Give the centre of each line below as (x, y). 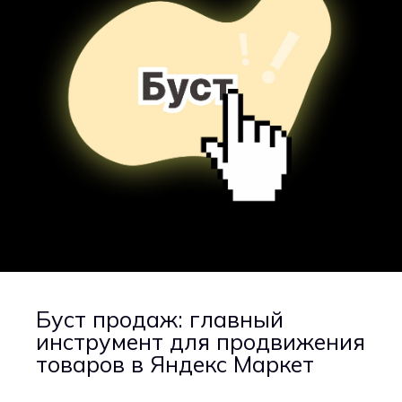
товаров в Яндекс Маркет (175, 364)
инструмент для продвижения (201, 342)
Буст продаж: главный (160, 319)
